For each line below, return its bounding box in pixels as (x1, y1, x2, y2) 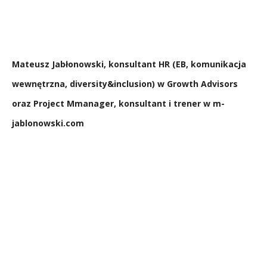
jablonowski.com (12, 117, 84, 129)
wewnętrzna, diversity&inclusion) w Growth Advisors (12, 77, 238, 89)
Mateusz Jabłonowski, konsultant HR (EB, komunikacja (12, 58, 246, 70)
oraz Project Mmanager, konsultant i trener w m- (12, 97, 225, 109)
